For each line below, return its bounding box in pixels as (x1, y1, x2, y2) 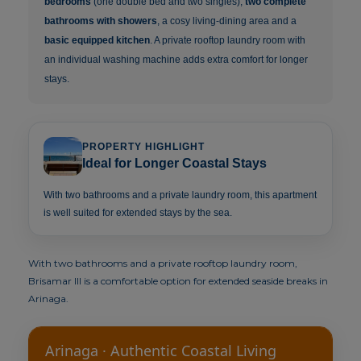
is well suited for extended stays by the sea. (44, 207, 233, 219)
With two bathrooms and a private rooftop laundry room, (28, 257, 298, 270)
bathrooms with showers (44, 15, 158, 27)
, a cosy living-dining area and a (157, 15, 297, 27)
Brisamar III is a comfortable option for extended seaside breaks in (28, 275, 329, 288)
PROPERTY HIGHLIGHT (82, 141, 205, 153)
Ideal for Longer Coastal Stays (82, 156, 268, 171)
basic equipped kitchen (44, 35, 151, 47)
